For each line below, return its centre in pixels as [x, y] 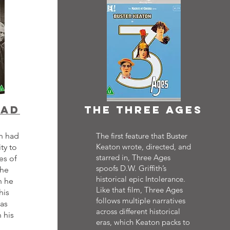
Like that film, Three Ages [139, 190]
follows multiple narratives [140, 200]
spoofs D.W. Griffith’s [131, 168]
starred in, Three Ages [133, 157]
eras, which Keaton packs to [143, 222]
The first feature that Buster [141, 136]
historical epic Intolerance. [140, 179]
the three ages [143, 110]
